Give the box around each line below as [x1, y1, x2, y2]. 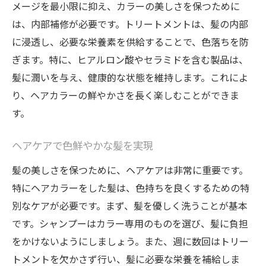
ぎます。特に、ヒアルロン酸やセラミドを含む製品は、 [12, 52, 248, 66]
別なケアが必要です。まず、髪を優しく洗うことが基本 [12, 198, 248, 213]
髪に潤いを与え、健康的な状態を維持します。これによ [12, 70, 248, 84]
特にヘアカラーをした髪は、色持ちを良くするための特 [12, 180, 249, 195]
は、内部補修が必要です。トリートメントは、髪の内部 [12, 17, 248, 31]
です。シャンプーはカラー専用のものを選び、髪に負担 [12, 216, 248, 230]
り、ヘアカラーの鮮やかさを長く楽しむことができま [12, 88, 239, 102]
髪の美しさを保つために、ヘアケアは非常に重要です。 [12, 163, 248, 177]
